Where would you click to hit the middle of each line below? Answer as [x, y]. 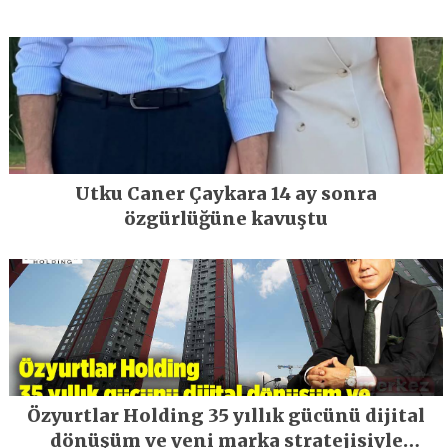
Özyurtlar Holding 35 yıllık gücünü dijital [226, 415]
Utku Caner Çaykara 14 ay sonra [226, 194]
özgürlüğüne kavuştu [226, 219]
